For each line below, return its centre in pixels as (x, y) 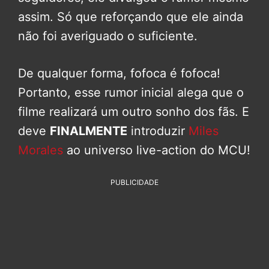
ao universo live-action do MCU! (157, 150)
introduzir (158, 131)
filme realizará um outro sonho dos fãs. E (134, 112)
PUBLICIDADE (134, 183)
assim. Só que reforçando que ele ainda (131, 17)
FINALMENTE (89, 131)
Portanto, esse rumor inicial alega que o (131, 93)
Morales (41, 150)
